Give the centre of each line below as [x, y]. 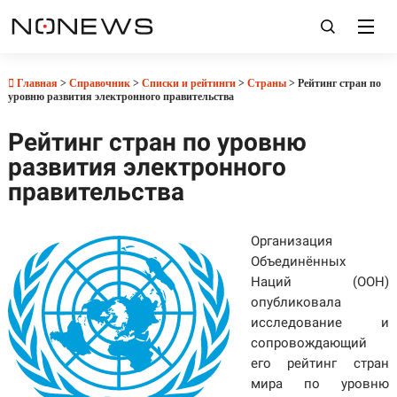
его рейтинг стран [320, 363]
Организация [291, 241]
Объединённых [298, 261]
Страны [266, 83]
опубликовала [296, 302]
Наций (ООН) [320, 282]
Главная [35, 83]
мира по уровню [320, 384]
